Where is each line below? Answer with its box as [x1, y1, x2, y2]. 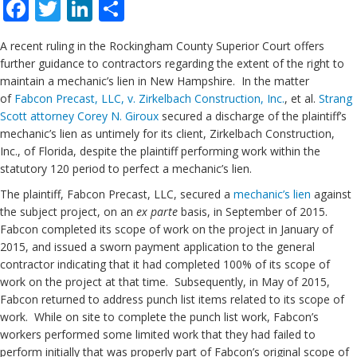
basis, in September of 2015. [178, 204, 331, 219]
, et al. [284, 91, 319, 106]
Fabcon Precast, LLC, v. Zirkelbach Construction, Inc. [14, 91, 284, 106]
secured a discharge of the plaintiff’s [159, 108, 347, 124]
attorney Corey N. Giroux [30, 108, 159, 124]
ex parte [136, 204, 178, 219]
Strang [319, 91, 352, 106]
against [311, 186, 351, 202]
